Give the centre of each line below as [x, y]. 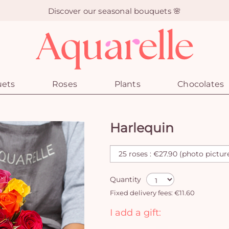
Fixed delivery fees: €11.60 [152, 193]
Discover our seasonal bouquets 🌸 [114, 10]
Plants [127, 84]
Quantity [125, 179]
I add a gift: [135, 212]
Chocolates [201, 84]
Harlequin [142, 128]
